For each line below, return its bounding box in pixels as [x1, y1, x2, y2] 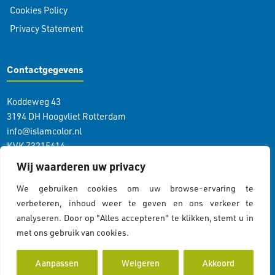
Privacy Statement [10, 23, 83, 35]
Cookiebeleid [131, 227, 183, 238]
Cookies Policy [10, 4, 68, 17]
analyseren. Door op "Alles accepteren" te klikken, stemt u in [17, 212, 254, 223]
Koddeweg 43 [7, 96, 61, 108]
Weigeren [122, 258, 160, 268]
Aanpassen [36, 258, 79, 268]
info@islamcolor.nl [7, 125, 82, 137]
